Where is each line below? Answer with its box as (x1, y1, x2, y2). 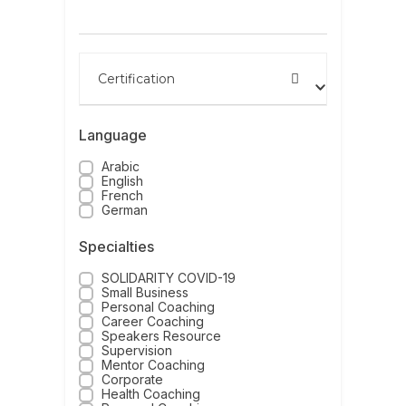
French (101, 188, 144, 204)
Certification (98, 71, 176, 88)
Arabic (101, 159, 140, 175)
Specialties (79, 237, 155, 256)
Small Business (101, 285, 189, 301)
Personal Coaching (101, 299, 216, 315)
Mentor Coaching (101, 357, 206, 373)
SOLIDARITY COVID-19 (101, 270, 237, 286)
